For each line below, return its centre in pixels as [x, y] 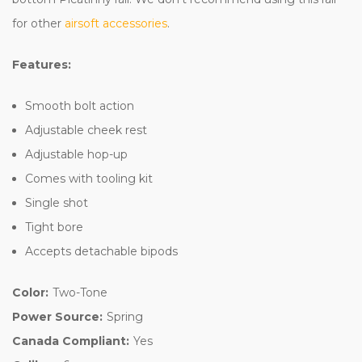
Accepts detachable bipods [102, 251]
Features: [42, 64]
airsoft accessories [116, 23]
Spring [124, 316]
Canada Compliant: [71, 341]
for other [38, 23]
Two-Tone [80, 292]
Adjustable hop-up [77, 154]
